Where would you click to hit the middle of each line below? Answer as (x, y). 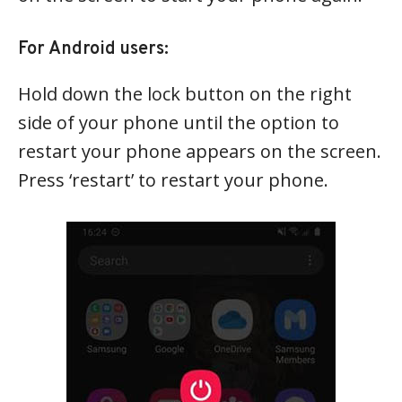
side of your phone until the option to (179, 123)
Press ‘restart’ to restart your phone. (173, 180)
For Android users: (93, 50)
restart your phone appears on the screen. (200, 152)
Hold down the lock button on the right (185, 94)
